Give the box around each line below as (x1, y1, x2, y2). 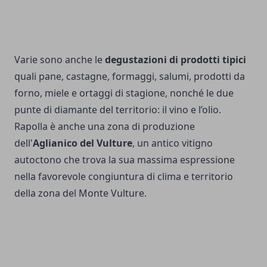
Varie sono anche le (14, 52, 105, 66)
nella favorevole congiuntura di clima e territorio (14, 169, 233, 183)
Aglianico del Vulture (33, 136, 132, 150)
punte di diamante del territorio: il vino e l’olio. (14, 103, 221, 116)
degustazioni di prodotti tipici (105, 52, 246, 66)
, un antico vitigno (132, 136, 213, 150)
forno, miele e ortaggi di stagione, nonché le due (14, 86, 234, 100)
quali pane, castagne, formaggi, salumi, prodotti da (14, 69, 245, 83)
